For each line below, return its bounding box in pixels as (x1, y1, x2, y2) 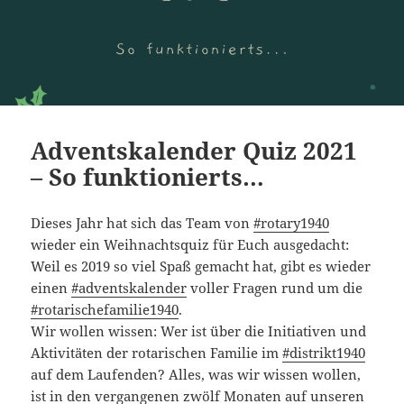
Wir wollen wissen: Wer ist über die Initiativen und (31, 321, 367, 340)
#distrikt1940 (282, 343, 366, 362)
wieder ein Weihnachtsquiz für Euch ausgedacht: (31, 234, 350, 253)
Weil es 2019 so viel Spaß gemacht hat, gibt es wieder (31, 256, 372, 275)
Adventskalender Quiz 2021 (31, 133, 358, 167)
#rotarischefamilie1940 (31, 299, 179, 318)
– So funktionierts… (31, 160, 265, 193)
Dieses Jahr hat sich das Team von (31, 213, 254, 232)
